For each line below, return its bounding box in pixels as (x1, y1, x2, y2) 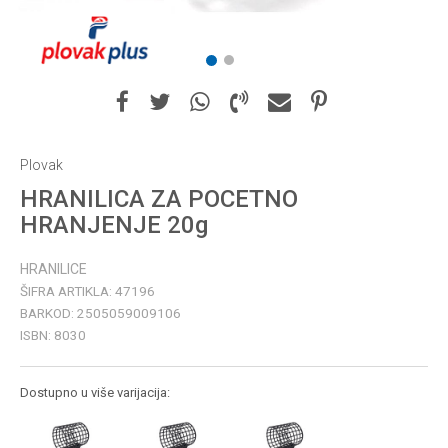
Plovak (20, 157, 63, 173)
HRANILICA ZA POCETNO (20, 185, 298, 213)
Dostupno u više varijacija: (20, 385, 170, 400)
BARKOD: (20, 305, 77, 321)
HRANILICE (20, 261, 87, 277)
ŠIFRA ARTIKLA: (20, 283, 115, 299)
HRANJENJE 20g (20, 211, 208, 239)
